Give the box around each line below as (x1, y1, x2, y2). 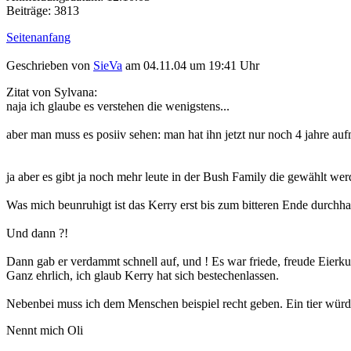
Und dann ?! (6, 226, 68, 241)
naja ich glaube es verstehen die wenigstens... (6, 100, 230, 114)
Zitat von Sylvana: (6, 85, 97, 100)
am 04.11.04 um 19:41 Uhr (122, 59, 259, 73)
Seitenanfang (6, 30, 71, 44)
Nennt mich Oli (6, 324, 83, 338)
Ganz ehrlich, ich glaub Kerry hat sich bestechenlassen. (6, 269, 279, 283)
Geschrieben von (6, 59, 93, 73)
